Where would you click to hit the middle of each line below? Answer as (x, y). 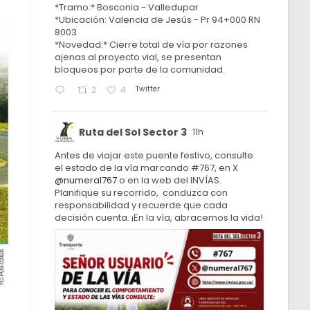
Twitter (148, 89)
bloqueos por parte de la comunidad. (140, 70)
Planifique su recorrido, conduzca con (142, 193)
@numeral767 (86, 180)
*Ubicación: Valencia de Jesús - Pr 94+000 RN (158, 20)
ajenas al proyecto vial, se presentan (138, 57)
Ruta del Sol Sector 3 (133, 132)
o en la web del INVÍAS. (170, 180)
